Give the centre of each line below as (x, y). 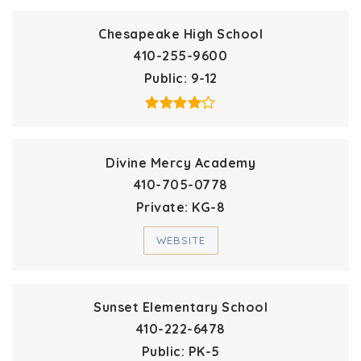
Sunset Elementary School (180, 307)
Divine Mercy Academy (180, 162)
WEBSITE (180, 240)
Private (160, 207)
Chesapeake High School (180, 33)
